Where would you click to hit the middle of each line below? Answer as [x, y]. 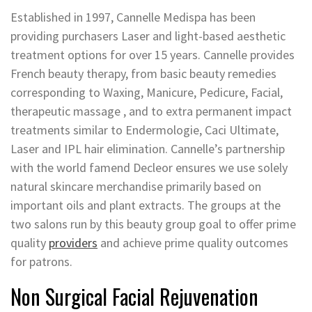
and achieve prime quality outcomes [193, 243]
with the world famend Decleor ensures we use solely [149, 167]
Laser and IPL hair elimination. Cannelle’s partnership [148, 149]
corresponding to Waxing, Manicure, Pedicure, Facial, [147, 92]
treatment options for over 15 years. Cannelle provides [153, 55]
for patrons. [41, 262]
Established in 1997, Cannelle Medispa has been [133, 17]
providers [73, 243]
